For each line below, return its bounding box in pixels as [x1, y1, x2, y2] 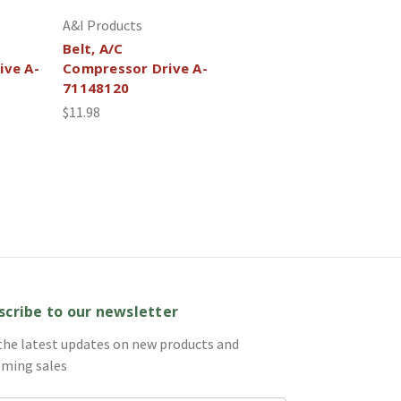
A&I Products [63, 15, 142, 34]
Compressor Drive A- [63, 58, 208, 77]
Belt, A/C [63, 38, 124, 57]
